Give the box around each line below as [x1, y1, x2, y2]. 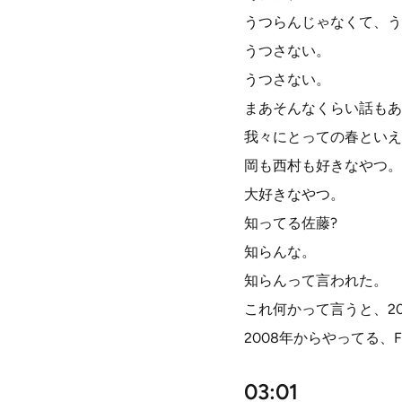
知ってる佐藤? [244, 214, 337, 232]
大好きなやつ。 [244, 186, 345, 203]
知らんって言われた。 [244, 272, 388, 289]
